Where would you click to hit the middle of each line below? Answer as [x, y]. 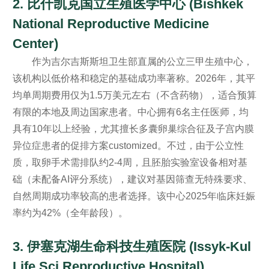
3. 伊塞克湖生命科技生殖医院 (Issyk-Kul [131, 246]
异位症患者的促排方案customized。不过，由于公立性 [128, 145]
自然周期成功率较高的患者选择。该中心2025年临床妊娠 [134, 196]
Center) [35, 43]
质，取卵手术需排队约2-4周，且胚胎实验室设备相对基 [130, 162]
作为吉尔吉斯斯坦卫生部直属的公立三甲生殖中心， [142, 61]
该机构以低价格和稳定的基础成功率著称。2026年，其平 [134, 78]
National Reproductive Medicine [110, 23]
